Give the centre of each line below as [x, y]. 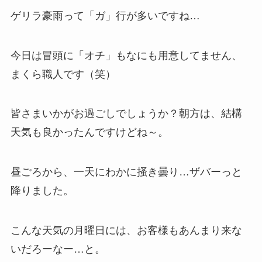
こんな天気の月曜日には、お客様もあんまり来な [126, 231]
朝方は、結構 [210, 114]
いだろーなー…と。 [58, 249]
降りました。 [42, 191]
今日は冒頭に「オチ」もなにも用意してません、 [126, 55]
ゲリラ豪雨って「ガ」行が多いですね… [105, 15]
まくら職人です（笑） [63, 74]
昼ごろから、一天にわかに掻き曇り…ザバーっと [126, 172]
